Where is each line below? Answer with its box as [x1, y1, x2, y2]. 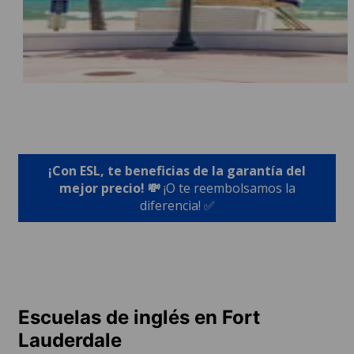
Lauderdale [18, 328, 122, 352]
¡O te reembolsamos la [163, 179, 296, 197]
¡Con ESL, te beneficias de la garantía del [48, 161, 306, 179]
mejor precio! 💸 [58, 179, 164, 197]
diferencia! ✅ [139, 196, 215, 214]
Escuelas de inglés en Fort [18, 305, 260, 329]
